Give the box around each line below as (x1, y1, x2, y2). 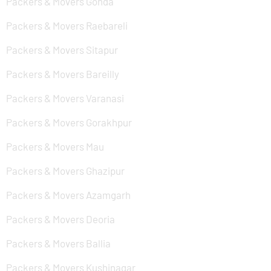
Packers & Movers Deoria (6, 213, 115, 225)
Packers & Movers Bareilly (6, 68, 119, 80)
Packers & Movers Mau (6, 140, 104, 152)
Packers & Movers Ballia (6, 237, 111, 249)
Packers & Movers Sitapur (6, 44, 118, 56)
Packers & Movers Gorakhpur (6, 116, 132, 128)
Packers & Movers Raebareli (6, 19, 128, 31)
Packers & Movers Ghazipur (6, 165, 125, 177)
